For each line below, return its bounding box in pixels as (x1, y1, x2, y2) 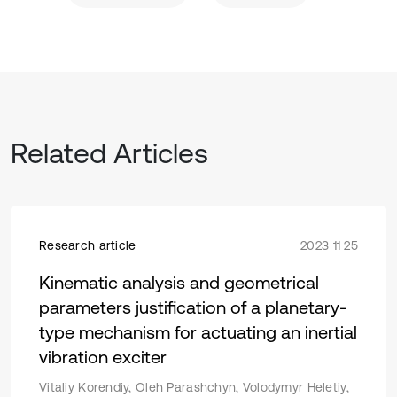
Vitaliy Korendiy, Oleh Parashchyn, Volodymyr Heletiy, (39, 380, 349, 394)
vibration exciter (39, 346, 167, 367)
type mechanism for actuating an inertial (39, 322, 357, 342)
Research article (39, 238, 136, 253)
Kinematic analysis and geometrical (39, 272, 319, 292)
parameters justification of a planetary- (39, 297, 347, 317)
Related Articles (11, 136, 208, 169)
